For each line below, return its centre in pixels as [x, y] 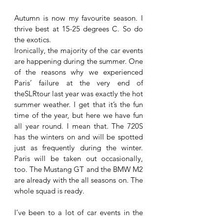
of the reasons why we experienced [79, 72]
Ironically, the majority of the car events [79, 51]
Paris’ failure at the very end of [79, 83]
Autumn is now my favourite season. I [79, 18]
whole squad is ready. [49, 191]
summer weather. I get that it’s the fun [79, 105]
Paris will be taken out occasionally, [79, 159]
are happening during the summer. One [79, 61]
